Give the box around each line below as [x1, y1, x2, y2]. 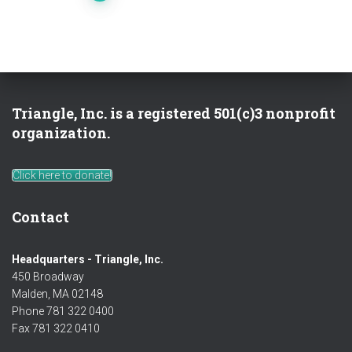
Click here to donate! [13, 169, 112, 182]
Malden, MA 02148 [12, 288, 103, 301]
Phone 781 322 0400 [12, 305, 114, 318]
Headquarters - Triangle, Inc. [12, 253, 163, 266]
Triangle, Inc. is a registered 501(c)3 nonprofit [12, 104, 335, 123]
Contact [12, 207, 69, 227]
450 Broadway [12, 270, 84, 284]
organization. [12, 123, 110, 143]
